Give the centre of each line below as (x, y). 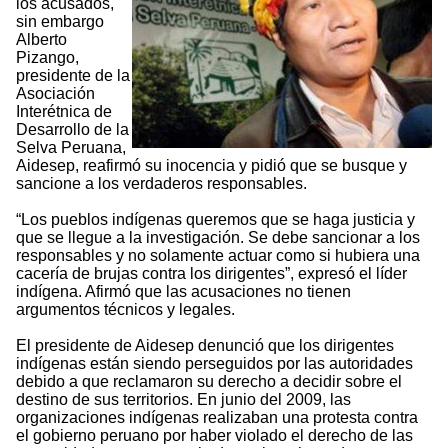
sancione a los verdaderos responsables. (161, 184)
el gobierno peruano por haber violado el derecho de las (214, 436)
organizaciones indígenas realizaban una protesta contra (217, 418)
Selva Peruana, (71, 148)
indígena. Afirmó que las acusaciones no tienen (183, 292)
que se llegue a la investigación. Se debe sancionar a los (218, 238)
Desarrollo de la (72, 130)
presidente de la (73, 76)
